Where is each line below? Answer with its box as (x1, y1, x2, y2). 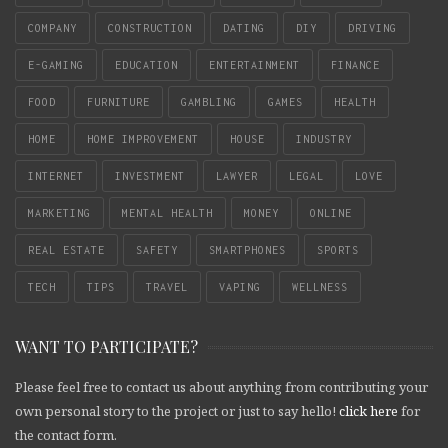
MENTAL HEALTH (122, 207, 213, 220)
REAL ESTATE (28, 244, 105, 257)
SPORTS (317, 244, 359, 257)
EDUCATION (115, 59, 178, 72)
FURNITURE (87, 96, 150, 109)
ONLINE (310, 207, 352, 220)
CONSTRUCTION (108, 22, 192, 35)
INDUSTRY (296, 133, 352, 146)
